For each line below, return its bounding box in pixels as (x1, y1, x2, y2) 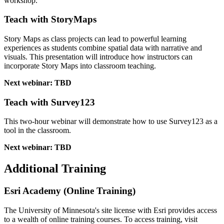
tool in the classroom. (4, 126, 71, 135)
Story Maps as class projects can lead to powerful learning (4, 34, 186, 43)
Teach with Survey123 (4, 96, 95, 107)
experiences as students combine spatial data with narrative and (4, 43, 202, 52)
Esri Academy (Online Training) (4, 185, 135, 196)
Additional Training (4, 162, 106, 175)
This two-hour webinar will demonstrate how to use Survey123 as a (4, 117, 217, 126)
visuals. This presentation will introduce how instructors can (4, 52, 192, 61)
